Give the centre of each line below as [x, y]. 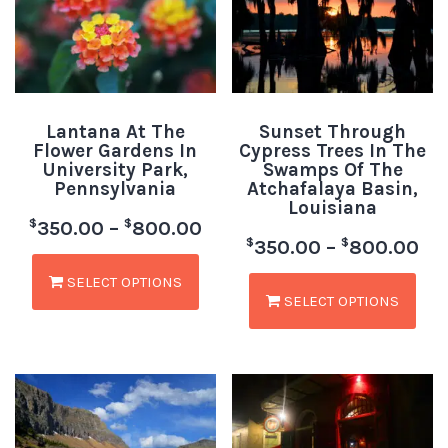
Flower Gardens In [115, 150]
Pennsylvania [115, 188]
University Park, [115, 169]
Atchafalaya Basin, [333, 188]
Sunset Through [333, 131]
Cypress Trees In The [333, 150]
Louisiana [333, 207]
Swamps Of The [332, 169]
